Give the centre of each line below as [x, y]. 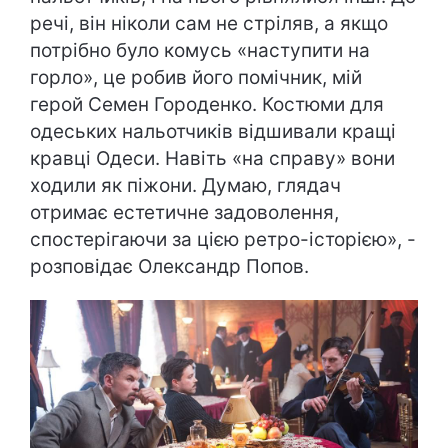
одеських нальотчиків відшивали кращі [213, 131]
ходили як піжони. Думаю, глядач [185, 185]
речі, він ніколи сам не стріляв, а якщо [209, 23]
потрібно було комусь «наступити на [200, 50]
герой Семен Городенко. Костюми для [207, 104]
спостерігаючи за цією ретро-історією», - [223, 239]
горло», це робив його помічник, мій [196, 77]
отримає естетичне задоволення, [184, 212]
